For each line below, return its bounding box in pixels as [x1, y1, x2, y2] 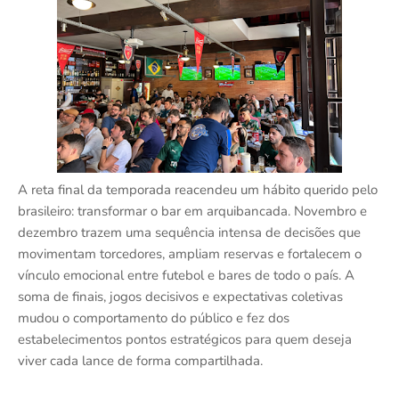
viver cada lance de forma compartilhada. [18, 352, 263, 370]
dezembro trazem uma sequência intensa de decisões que [18, 224, 361, 242]
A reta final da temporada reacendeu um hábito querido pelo [18, 181, 378, 199]
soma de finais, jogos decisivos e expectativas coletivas [18, 288, 343, 306]
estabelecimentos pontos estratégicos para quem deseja [18, 330, 352, 349]
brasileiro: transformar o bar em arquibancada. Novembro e [18, 202, 367, 221]
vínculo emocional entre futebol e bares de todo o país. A [18, 266, 354, 285]
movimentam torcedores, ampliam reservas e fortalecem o [18, 245, 362, 264]
